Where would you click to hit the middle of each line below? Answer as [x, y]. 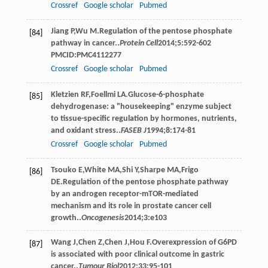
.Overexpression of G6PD [193, 242]
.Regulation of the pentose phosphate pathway [144, 182]
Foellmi [103, 95]
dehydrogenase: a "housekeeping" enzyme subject [141, 106]
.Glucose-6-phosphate [165, 95]
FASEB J [133, 130]
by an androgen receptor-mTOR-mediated [124, 194]
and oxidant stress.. [86, 130]
